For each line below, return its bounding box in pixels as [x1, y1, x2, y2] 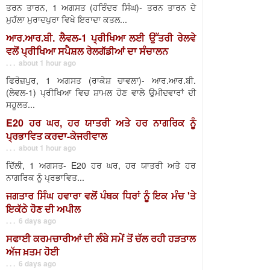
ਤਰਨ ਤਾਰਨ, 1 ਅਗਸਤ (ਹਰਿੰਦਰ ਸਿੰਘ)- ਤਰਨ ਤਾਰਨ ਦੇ [6, 1, 196, 13]
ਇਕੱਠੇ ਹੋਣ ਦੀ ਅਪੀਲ [6, 202, 81, 216]
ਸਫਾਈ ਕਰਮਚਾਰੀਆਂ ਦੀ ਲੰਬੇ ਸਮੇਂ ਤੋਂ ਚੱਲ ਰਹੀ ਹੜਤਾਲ [6, 231, 196, 245]
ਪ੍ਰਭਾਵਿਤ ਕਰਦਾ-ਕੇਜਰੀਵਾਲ [6, 129, 107, 143]
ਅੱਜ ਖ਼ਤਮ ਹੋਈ [6, 245, 59, 259]
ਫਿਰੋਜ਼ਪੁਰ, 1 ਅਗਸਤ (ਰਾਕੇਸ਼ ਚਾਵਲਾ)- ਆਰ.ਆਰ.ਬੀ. [6, 74, 196, 86]
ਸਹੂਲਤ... [6, 98, 35, 110]
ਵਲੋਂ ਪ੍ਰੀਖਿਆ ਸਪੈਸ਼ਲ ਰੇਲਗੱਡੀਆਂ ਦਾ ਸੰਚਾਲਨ [6, 44, 168, 58]
